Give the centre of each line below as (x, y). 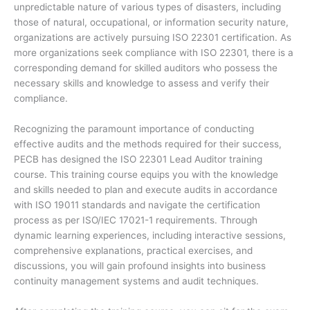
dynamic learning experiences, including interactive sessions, (150, 236)
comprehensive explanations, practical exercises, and (133, 251)
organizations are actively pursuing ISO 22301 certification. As (153, 38)
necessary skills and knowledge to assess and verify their (142, 83)
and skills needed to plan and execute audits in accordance (146, 190)
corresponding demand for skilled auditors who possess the (146, 68)
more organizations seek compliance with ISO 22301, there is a (154, 53)
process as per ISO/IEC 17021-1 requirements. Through (136, 220)
